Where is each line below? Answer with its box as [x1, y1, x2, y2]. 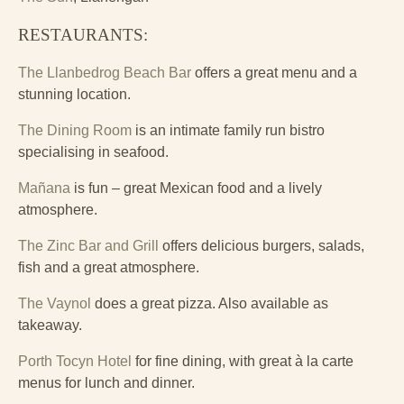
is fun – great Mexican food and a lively [70, 180, 322, 197]
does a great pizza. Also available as [95, 296, 328, 312]
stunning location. [18, 87, 131, 103]
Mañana [18, 180, 70, 197]
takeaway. [18, 317, 82, 334]
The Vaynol [18, 296, 95, 312]
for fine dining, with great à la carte [132, 353, 353, 370]
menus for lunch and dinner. [18, 375, 195, 391]
